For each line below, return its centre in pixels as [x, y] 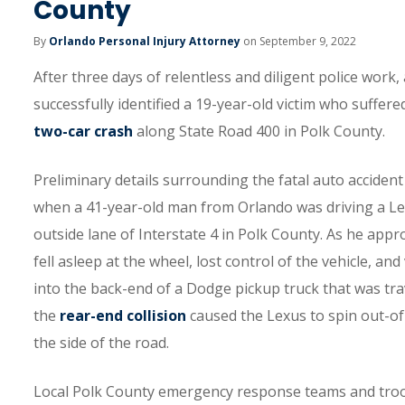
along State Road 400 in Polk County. [259, 131]
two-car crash [83, 131]
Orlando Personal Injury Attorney [145, 41]
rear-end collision [123, 316]
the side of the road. [101, 343]
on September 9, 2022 [298, 41]
